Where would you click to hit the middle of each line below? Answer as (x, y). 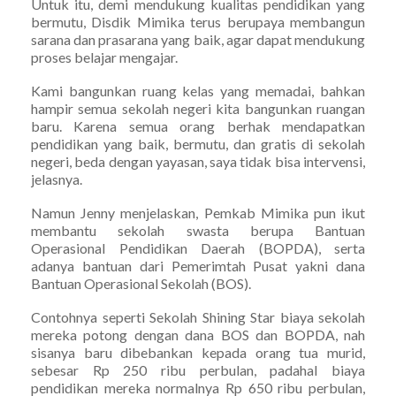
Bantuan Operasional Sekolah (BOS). (141, 283)
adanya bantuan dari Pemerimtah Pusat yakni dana (198, 265)
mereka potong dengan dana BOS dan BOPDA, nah (198, 334)
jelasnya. (57, 179)
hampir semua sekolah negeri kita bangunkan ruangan (198, 108)
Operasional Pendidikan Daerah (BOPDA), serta (198, 247)
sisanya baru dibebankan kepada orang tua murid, (198, 352)
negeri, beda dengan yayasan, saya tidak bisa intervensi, (198, 161)
